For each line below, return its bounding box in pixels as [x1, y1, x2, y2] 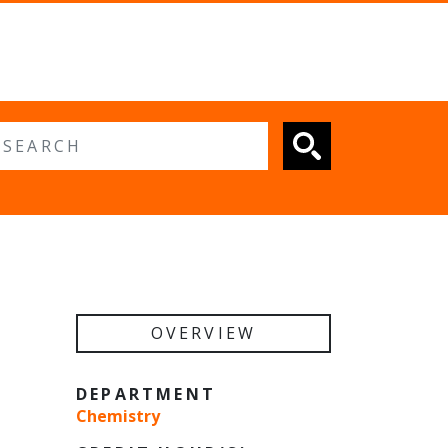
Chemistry [76, 405, 160, 428]
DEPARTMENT [76, 383, 216, 406]
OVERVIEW [150, 322, 257, 345]
